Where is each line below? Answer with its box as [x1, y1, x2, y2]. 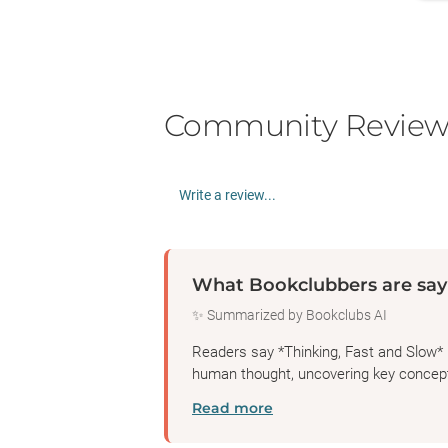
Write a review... [179, 187, 276, 203]
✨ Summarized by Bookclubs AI [192, 307, 387, 323]
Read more [192, 399, 273, 417]
